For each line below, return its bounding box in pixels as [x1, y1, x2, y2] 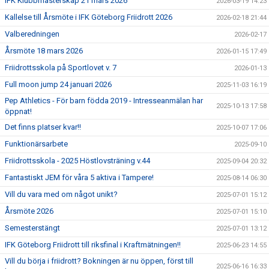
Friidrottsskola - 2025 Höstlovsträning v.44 [5, 156, 150, 165]
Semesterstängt [5, 223, 60, 232]
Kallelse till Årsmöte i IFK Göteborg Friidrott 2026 [5, 13, 172, 22]
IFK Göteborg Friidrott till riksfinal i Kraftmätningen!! [5, 240, 181, 249]
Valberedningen [5, 29, 59, 38]
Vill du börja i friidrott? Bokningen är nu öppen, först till [5, 256, 193, 265]
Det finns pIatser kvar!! [5, 122, 81, 131]
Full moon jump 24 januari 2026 [5, 80, 112, 89]
